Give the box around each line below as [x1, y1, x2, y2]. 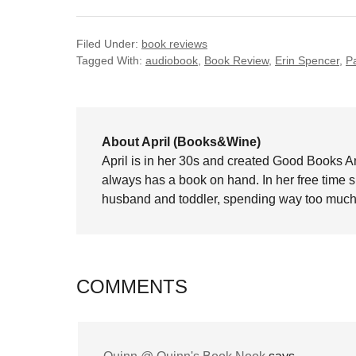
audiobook [145, 54, 198, 67]
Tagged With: [76, 54, 145, 67]
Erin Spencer [275, 54, 339, 67]
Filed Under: [76, 37, 141, 50]
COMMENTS [76, 276, 188, 297]
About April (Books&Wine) [102, 135, 261, 149]
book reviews [141, 37, 207, 50]
